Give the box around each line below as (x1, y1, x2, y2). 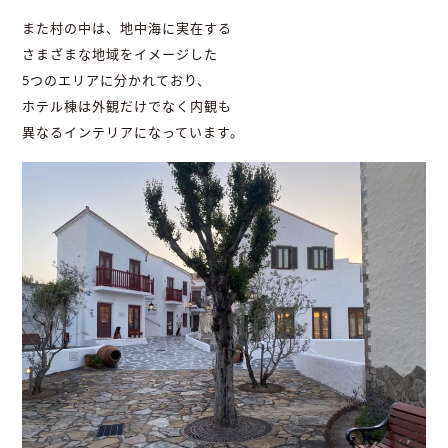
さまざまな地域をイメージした (22, 45, 219, 64)
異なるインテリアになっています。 (22, 123, 245, 142)
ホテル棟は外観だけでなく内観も (22, 97, 233, 116)
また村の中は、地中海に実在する (22, 19, 233, 38)
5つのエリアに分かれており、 (22, 71, 212, 90)
